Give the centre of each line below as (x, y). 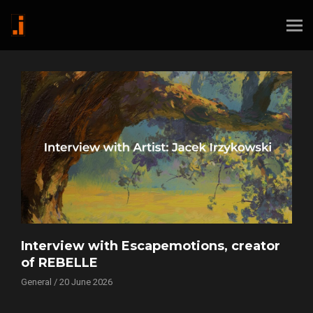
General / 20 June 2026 (67, 282)
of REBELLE (59, 263)
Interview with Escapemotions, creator (151, 246)
